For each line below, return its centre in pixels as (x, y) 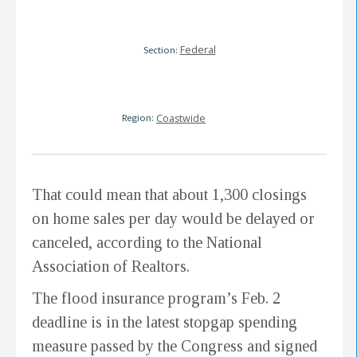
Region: (138, 117)
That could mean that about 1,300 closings (169, 194)
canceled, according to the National (147, 242)
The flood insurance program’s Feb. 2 (156, 298)
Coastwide (181, 118)
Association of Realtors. (111, 266)
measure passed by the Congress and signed (175, 345)
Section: (160, 49)
